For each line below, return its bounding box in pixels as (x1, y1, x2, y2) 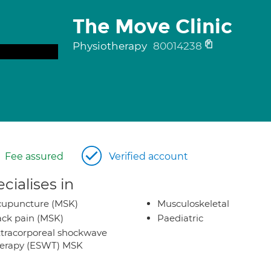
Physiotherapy (72, 40, 149, 52)
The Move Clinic (72, 15, 232, 39)
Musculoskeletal (157, 198, 229, 209)
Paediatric (157, 212, 203, 224)
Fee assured (5, 151, 64, 162)
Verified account (109, 151, 188, 162)
